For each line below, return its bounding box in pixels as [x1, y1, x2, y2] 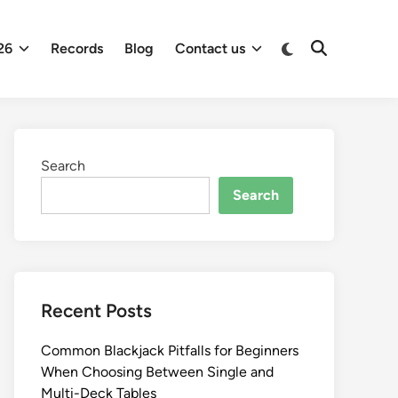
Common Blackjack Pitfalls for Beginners [41, 342, 298, 360]
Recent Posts [41, 299, 152, 322]
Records [51, 40, 104, 58]
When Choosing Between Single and [41, 363, 274, 381]
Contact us [175, 40, 246, 58]
